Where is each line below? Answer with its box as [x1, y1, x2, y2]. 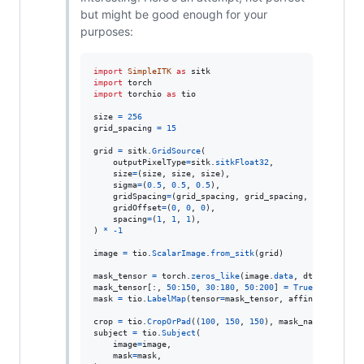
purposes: [80, 24, 133, 38]
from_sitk [210, 249, 254, 258]
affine [288, 294, 318, 303]
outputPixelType [112, 158, 186, 167]
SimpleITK [127, 67, 171, 76]
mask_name [278, 317, 323, 326]
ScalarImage [151, 249, 206, 258]
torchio [127, 89, 162, 98]
